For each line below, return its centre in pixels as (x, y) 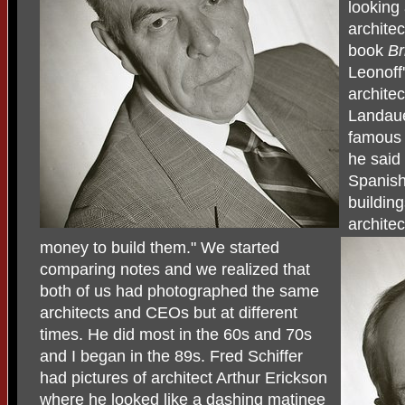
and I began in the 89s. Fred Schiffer (171, 356)
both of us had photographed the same (179, 291)
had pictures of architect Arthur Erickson (184, 378)
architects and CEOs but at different (169, 313)
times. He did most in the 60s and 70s (176, 334)
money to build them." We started (160, 248)
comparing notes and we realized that (175, 269)
